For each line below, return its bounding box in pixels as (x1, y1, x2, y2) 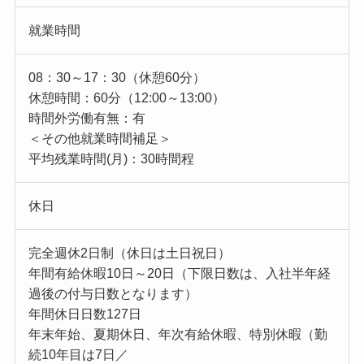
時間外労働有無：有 (28, 111, 145, 126)
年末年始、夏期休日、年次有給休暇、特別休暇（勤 (28, 327, 327, 342)
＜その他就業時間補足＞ (28, 132, 171, 146)
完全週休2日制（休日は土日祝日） (28, 246, 231, 261)
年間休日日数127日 (28, 307, 141, 322)
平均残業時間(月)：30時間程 (28, 152, 194, 167)
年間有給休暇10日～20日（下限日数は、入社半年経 (28, 266, 331, 281)
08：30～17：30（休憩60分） (28, 71, 206, 85)
